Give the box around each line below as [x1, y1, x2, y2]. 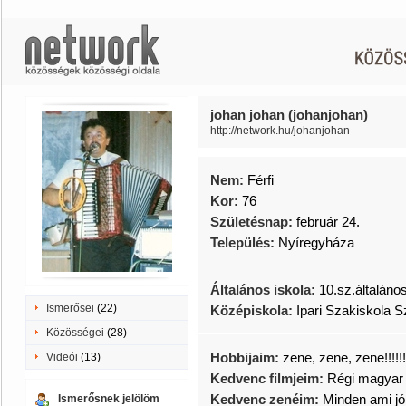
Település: [210, 235, 278, 250]
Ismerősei [46, 302, 94, 314]
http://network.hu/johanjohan [210, 124, 350, 137]
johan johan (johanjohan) [210, 107, 368, 122]
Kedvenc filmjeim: [210, 371, 327, 386]
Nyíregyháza [278, 235, 354, 250]
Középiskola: [210, 303, 296, 318]
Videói [46, 351, 78, 363]
